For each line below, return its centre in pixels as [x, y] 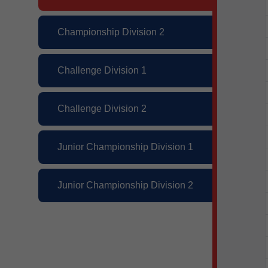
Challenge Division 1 [102, 70]
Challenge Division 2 [102, 109]
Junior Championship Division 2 [125, 185]
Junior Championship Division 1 [125, 147]
